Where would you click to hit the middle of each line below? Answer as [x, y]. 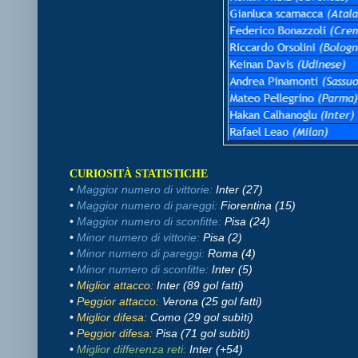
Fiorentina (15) [258, 205]
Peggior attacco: [118, 301]
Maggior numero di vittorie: [145, 189]
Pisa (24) [247, 221]
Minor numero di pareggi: [141, 253]
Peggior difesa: [115, 333]
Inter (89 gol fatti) [200, 285]
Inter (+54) [216, 349]
